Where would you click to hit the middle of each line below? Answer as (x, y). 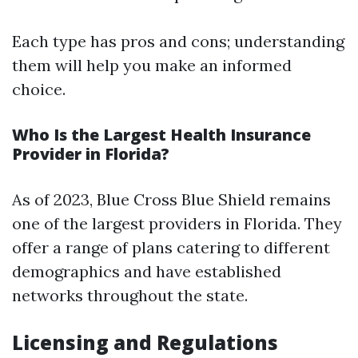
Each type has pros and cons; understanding (178, 41)
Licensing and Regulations (145, 342)
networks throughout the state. (130, 295)
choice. (39, 89)
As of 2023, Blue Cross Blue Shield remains (171, 199)
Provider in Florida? (91, 154)
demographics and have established (147, 271)
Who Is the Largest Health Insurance (161, 135)
